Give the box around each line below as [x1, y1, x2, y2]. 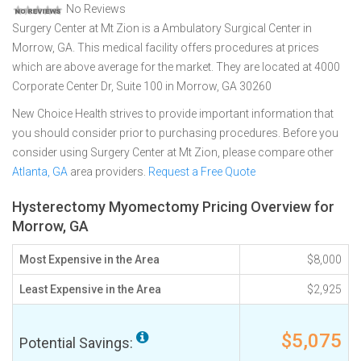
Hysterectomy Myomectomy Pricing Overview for [12, 198, 334, 215]
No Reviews [64, 2, 126, 15]
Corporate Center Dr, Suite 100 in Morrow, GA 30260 [12, 80, 272, 93]
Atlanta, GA [12, 165, 68, 178]
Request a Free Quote [148, 165, 255, 178]
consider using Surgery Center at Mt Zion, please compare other [12, 146, 334, 159]
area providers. [68, 165, 148, 178]
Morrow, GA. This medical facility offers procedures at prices [12, 41, 319, 54]
